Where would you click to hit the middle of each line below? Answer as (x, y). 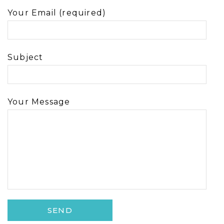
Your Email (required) (57, 12)
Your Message (39, 101)
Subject (25, 57)
